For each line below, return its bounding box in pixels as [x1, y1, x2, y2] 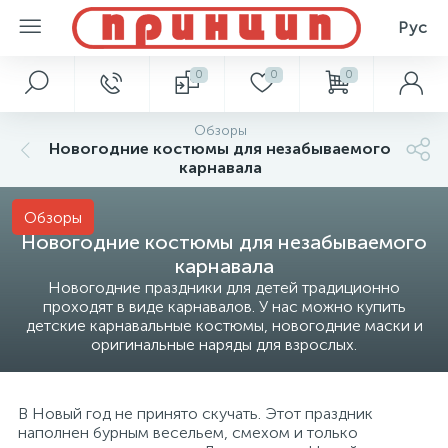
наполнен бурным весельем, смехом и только [18, 423, 358, 442]
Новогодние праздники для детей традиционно [48, 278, 400, 297]
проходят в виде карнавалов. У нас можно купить [42, 297, 406, 316]
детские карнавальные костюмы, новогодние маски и [25, 316, 423, 335]
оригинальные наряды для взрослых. [91, 335, 357, 354]
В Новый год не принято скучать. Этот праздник [18, 404, 373, 423]
